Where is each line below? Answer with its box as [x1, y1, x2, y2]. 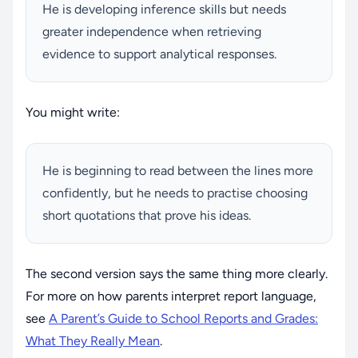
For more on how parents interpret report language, [26, 288, 316, 304]
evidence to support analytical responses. [42, 46, 276, 62]
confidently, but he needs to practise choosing [42, 185, 308, 201]
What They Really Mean [26, 332, 160, 348]
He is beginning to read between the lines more [42, 162, 313, 178]
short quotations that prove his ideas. [42, 207, 251, 223]
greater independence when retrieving [42, 23, 261, 39]
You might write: [26, 104, 120, 120]
